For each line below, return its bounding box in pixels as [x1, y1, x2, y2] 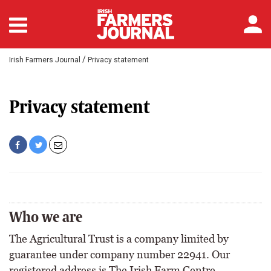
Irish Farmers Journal [9, 56, 80, 64]
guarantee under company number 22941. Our [9, 248, 230, 261]
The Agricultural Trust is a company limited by [9, 232, 229, 245]
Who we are [9, 209, 82, 225]
